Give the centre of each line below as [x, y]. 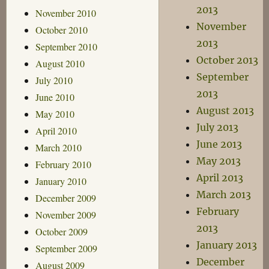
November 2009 [65, 214]
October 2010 [61, 29]
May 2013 [219, 161]
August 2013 [225, 110]
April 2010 [56, 130]
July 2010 [54, 80]
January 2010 [61, 181]
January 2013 [227, 245]
